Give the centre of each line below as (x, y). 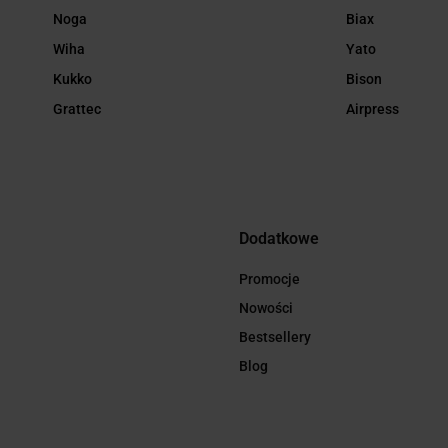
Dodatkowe (279, 239)
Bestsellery (275, 337)
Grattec (77, 109)
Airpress (372, 109)
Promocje (269, 279)
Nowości (266, 308)
